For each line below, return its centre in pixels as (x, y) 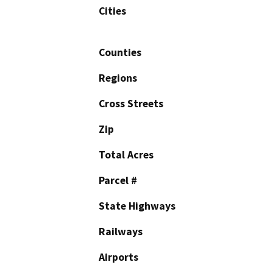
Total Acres (126, 154)
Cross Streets (131, 103)
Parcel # (118, 180)
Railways (121, 231)
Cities (112, 11)
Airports (119, 257)
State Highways (137, 206)
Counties (120, 52)
